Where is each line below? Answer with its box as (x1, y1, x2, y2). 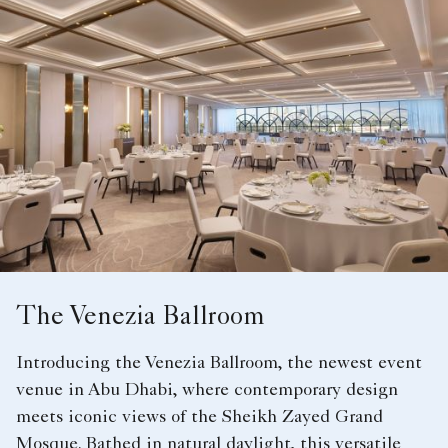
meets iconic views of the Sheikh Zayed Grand (16, 408, 383, 427)
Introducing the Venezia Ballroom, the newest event (16, 354, 422, 373)
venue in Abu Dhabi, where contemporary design (16, 381, 398, 400)
